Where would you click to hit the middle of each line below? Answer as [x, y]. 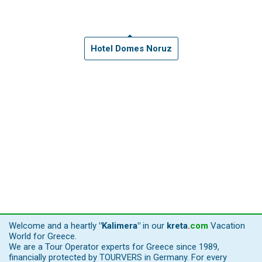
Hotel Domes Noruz [131, 49]
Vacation [227, 226]
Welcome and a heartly [54, 226]
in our [154, 226]
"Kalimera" [120, 226]
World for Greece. [43, 237]
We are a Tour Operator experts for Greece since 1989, [114, 247]
